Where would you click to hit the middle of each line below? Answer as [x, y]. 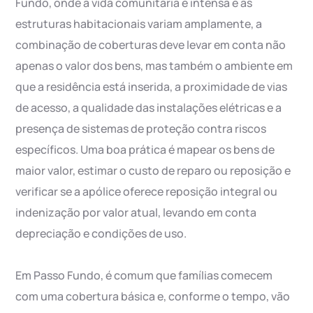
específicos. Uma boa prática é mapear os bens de [145, 150]
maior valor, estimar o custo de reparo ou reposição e [153, 171]
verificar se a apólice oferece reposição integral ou [147, 192]
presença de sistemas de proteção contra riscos [141, 129]
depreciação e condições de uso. [101, 234]
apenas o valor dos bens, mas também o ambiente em [154, 66]
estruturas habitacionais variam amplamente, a [139, 24]
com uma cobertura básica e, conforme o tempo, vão [153, 297]
